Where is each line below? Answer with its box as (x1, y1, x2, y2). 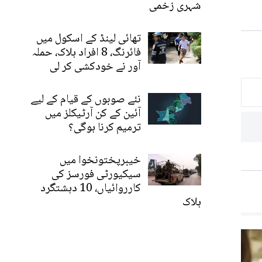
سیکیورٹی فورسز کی (51, 164, 142, 185)
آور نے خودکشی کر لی (50, 57, 142, 77)
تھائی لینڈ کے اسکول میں (36, 29, 142, 49)
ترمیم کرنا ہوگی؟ (68, 118, 142, 138)
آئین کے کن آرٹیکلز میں (45, 104, 142, 124)
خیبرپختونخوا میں (60, 150, 142, 171)
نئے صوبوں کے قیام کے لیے (30, 89, 142, 110)
